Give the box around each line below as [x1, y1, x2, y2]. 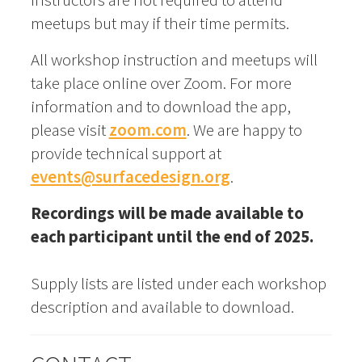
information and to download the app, [30, 95, 291, 117]
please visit [30, 118, 109, 141]
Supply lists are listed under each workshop [30, 271, 326, 294]
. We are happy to [186, 118, 302, 141]
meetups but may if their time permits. [30, 12, 289, 35]
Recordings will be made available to [30, 201, 304, 224]
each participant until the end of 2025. [30, 225, 314, 247]
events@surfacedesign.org [30, 165, 230, 187]
